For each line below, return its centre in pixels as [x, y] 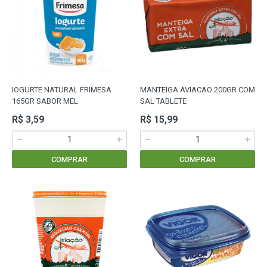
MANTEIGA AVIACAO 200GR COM [198, 90]
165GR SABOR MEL [45, 101]
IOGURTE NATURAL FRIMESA [62, 90]
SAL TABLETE [163, 101]
